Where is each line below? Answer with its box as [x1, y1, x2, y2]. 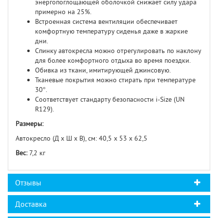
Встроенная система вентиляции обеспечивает [35, 17, 178, 26]
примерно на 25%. [35, 7, 91, 17]
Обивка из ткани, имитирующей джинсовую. [35, 66, 171, 75]
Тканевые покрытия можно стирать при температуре [35, 75, 196, 85]
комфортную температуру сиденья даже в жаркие [35, 27, 188, 36]
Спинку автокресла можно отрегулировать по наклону [35, 46, 201, 55]
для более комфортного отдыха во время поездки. [35, 56, 191, 65]
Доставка [15, 199, 47, 209]
